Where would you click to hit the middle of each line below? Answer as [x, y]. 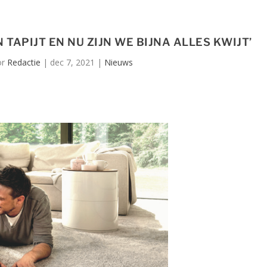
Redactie [24, 63]
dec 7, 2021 [72, 63]
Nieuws [118, 63]
